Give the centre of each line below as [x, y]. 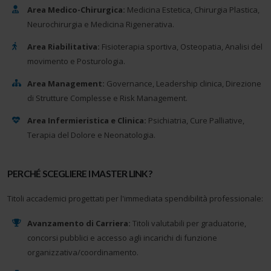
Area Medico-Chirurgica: [77, 10]
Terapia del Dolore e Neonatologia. [92, 135]
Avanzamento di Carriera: [79, 224]
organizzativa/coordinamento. [83, 253]
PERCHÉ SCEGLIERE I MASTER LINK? [80, 174]
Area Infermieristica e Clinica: [87, 121]
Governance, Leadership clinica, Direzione [183, 84]
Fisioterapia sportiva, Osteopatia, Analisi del [181, 47]
